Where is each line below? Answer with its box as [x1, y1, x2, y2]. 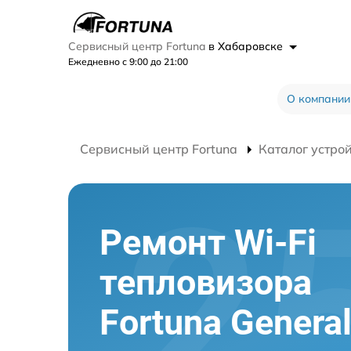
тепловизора [100, 261, 312, 303]
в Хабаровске [208, 39, 286, 53]
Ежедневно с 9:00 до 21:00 [68, 56, 188, 67]
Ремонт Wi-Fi [100, 221, 317, 263]
